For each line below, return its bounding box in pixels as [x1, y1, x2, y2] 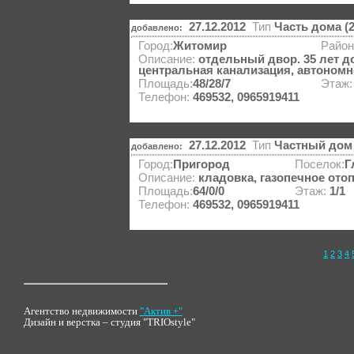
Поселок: [295, 158, 345, 171]
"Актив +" [139, 305, 183, 317]
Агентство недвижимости [23, 305, 140, 317]
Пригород [173, 158, 230, 171]
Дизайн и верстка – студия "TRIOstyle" [23, 316, 195, 328]
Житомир [173, 40, 227, 53]
